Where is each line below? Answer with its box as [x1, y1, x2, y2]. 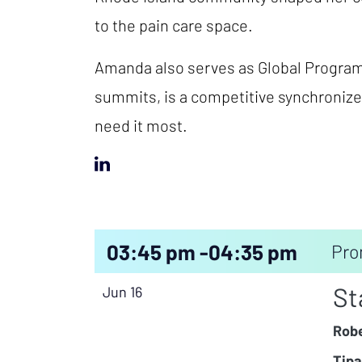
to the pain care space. [95, 15, 253, 35]
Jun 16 [103, 283, 142, 301]
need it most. [95, 116, 187, 135]
